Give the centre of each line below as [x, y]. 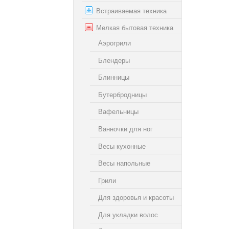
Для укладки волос [128, 215]
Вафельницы [118, 111]
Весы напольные [124, 163]
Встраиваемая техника [131, 11]
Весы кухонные [122, 146]
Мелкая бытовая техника [135, 28]
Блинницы [114, 77]
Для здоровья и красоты [136, 197]
